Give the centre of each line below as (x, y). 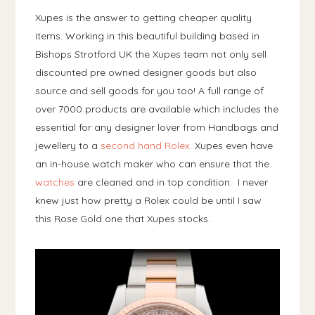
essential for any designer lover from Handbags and (157, 127)
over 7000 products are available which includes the (157, 109)
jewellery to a (68, 145)
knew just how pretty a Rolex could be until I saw (149, 200)
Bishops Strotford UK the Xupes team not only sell (151, 54)
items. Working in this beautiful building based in (148, 36)
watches (55, 182)
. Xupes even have (232, 145)
